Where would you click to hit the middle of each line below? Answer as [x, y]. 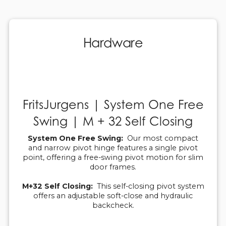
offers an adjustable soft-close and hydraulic [113, 195]
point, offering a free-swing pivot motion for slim [113, 157]
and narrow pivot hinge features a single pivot [113, 148]
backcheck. [113, 205]
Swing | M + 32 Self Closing [113, 121]
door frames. [113, 167]
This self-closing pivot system [148, 186]
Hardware [113, 42]
